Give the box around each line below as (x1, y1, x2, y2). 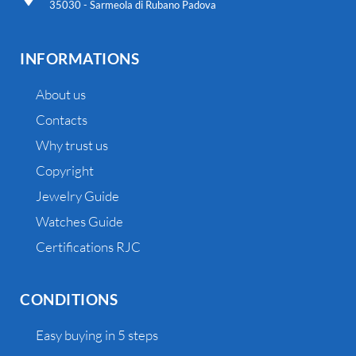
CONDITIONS (20, 290, 118, 309)
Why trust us (36, 137, 108, 154)
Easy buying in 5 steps (36, 327, 158, 344)
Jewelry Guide (36, 188, 119, 205)
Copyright (36, 162, 94, 180)
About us (36, 86, 86, 103)
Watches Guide (36, 213, 123, 230)
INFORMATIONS (20, 49, 139, 68)
